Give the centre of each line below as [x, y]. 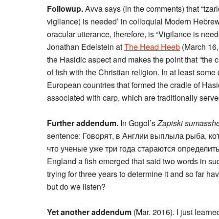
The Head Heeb [152, 47]
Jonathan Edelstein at [86, 47]
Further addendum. [84, 123]
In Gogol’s [139, 123]
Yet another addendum [89, 212]
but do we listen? [76, 186]
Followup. [66, 9]
